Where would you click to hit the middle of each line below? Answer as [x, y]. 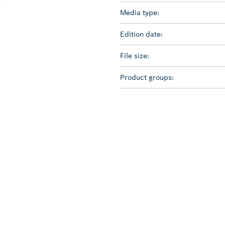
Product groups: [147, 77]
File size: [135, 55]
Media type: [140, 12]
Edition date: [141, 34]
